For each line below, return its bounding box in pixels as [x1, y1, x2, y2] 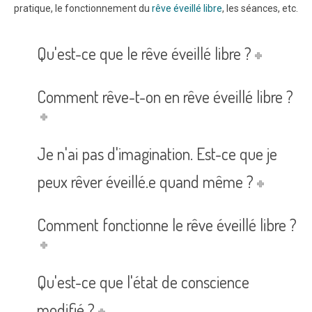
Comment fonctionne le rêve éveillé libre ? [37, 214, 297, 236]
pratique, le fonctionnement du [14, 3, 152, 15]
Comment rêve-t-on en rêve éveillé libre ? [37, 86, 293, 108]
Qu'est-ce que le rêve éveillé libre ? [37, 42, 251, 65]
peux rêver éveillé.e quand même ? [37, 171, 253, 193]
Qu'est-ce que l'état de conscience [37, 271, 249, 293]
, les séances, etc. [222, 3, 298, 15]
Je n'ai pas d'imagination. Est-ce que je [37, 143, 277, 165]
